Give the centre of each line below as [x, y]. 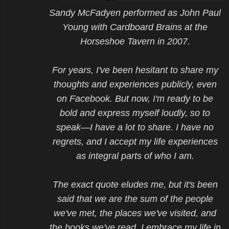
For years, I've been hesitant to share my [135, 70]
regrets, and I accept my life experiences [135, 141]
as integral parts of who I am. [135, 156]
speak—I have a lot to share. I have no [135, 127]
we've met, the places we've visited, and [135, 213]
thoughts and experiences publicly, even [135, 84]
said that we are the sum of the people [135, 199]
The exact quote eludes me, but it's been [135, 184]
